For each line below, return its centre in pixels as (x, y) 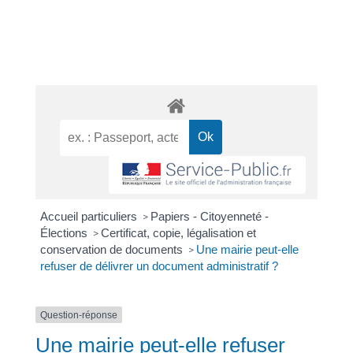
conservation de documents (113, 249)
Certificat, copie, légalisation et (179, 232)
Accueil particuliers (91, 216)
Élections (66, 232)
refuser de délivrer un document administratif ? (160, 266)
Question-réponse (78, 315)
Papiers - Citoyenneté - (210, 216)
